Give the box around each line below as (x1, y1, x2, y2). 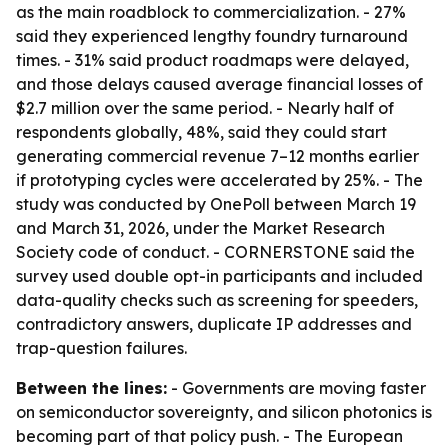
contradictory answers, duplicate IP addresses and (16, 314, 412, 334)
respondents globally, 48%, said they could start (16, 122, 387, 142)
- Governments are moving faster (167, 378, 426, 398)
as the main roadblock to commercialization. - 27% (16, 2, 406, 22)
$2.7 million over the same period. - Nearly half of (16, 98, 394, 118)
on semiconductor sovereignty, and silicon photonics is (16, 402, 432, 422)
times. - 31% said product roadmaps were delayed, (16, 50, 409, 70)
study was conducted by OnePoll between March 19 (16, 194, 416, 214)
